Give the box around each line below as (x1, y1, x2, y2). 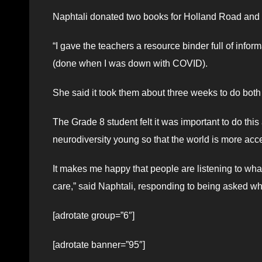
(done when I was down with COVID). (53, 58, 208, 68)
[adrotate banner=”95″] (53, 239, 145, 250)
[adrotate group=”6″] (53, 210, 135, 220)
